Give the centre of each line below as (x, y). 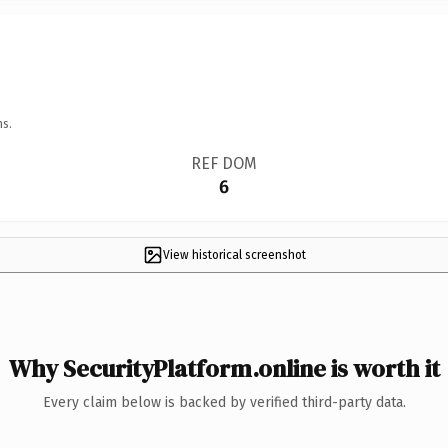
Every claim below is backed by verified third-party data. (224, 402)
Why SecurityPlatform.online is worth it (224, 368)
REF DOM (223, 163)
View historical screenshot (234, 254)
